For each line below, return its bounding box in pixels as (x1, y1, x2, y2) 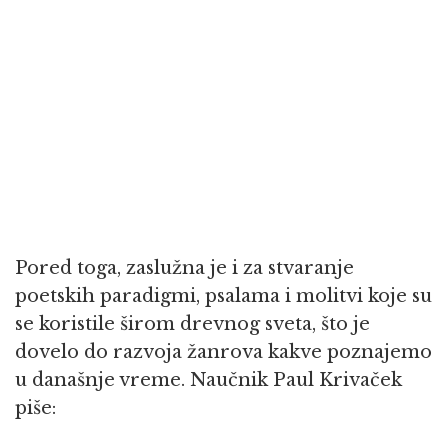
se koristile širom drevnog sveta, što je (15, 313, 370, 335)
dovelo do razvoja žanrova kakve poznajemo (15, 341, 432, 363)
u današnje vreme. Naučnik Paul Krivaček (15, 369, 402, 391)
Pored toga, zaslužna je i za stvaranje (15, 257, 354, 279)
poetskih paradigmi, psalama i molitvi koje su (15, 285, 432, 307)
